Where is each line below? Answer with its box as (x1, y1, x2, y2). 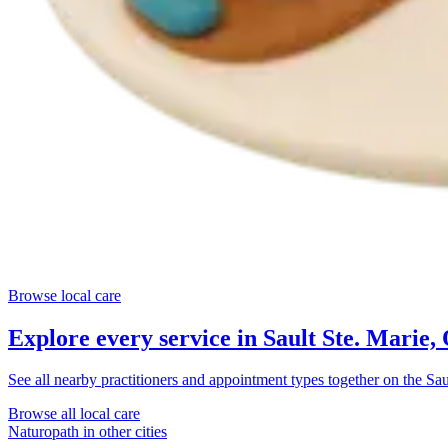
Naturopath (8, 423, 79, 441)
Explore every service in (8, 324, 263, 351)
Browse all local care (8, 405, 140, 423)
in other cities (79, 423, 167, 441)
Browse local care (8, 286, 121, 304)
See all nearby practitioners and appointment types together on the (8, 371, 426, 389)
